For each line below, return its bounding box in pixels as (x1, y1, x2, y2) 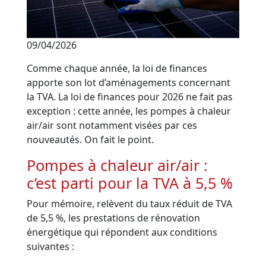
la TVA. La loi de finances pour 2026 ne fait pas (27, 90, 233, 104)
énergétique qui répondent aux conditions (27, 226, 218, 239)
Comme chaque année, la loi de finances (27, 62, 208, 75)
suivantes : (27, 240, 75, 254)
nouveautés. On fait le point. (27, 133, 154, 147)
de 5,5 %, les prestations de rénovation (27, 211, 201, 225)
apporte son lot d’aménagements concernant (27, 76, 231, 90)
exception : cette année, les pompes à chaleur (27, 104, 232, 118)
